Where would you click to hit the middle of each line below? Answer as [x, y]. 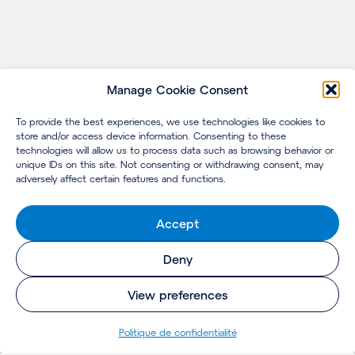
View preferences [177, 294]
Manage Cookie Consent [177, 90]
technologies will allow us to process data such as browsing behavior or [175, 150]
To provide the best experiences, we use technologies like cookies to [170, 121]
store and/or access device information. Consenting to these [151, 136]
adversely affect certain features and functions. [121, 178]
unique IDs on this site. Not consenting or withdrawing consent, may [170, 164]
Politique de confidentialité [177, 332]
